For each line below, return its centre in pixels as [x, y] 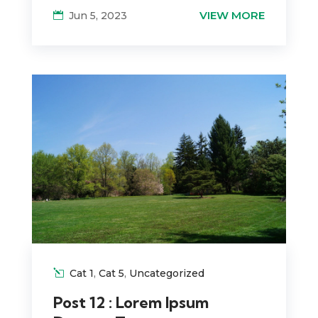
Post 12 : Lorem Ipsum [131, 302]
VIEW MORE [232, 15]
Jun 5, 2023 [98, 15]
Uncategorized [166, 273]
